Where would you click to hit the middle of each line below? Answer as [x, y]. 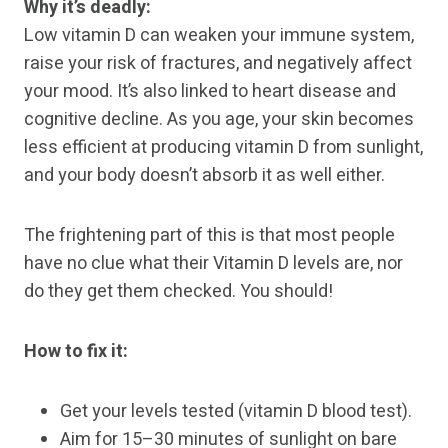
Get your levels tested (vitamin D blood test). [236, 412]
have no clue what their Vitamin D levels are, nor [213, 264]
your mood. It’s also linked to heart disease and [210, 92]
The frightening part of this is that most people [209, 236]
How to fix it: [76, 352]
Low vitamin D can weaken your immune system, [219, 36]
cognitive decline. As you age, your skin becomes [219, 120]
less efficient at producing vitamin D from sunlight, [223, 148]
